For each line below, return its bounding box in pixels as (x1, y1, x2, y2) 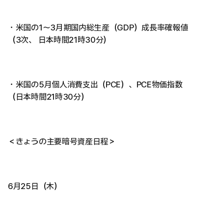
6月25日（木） (8, 181, 62, 191)
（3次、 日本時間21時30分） (8, 35, 111, 45)
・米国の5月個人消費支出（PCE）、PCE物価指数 (8, 80, 183, 89)
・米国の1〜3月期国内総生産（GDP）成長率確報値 (8, 23, 188, 32)
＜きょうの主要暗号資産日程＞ (8, 137, 116, 146)
